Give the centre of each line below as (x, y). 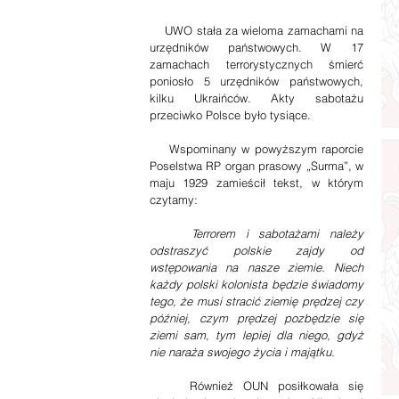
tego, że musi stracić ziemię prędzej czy (256, 301)
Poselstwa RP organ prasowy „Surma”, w (256, 165)
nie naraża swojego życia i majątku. (242, 351)
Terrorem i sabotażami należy (277, 233)
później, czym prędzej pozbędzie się (256, 318)
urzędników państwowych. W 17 (256, 47)
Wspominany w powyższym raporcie (256, 148)
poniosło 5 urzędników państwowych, (256, 81)
